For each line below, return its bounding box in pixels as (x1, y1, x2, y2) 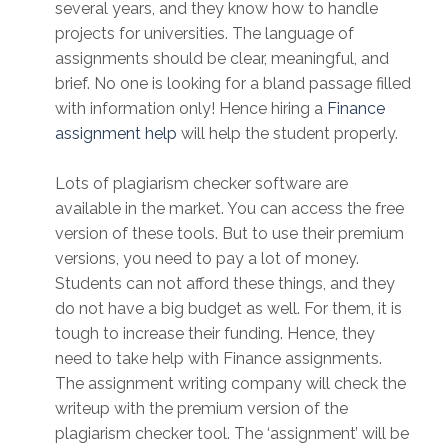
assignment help (55, 124, 177, 144)
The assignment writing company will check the (55, 374, 406, 394)
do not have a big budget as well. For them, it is (55, 299, 402, 319)
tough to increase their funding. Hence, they (55, 324, 375, 344)
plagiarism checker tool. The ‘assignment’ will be (55, 424, 409, 444)
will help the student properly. (177, 124, 398, 144)
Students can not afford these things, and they (55, 274, 395, 294)
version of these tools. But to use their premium (55, 224, 404, 244)
